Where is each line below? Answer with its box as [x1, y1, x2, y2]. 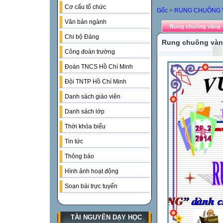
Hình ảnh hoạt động [65, 168, 118, 175]
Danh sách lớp [65, 108, 105, 115]
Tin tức [65, 138, 83, 145]
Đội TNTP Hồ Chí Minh [65, 78, 126, 86]
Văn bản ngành [65, 18, 107, 26]
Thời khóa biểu [65, 123, 106, 130]
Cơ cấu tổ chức [65, 3, 106, 11]
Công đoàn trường [65, 48, 115, 56]
